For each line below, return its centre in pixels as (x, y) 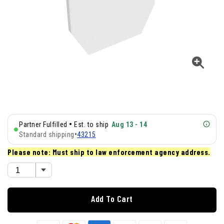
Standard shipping (47, 134)
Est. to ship (91, 125)
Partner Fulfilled (43, 125)
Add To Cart (112, 199)
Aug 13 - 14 (129, 125)
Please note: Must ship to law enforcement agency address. (109, 152)
